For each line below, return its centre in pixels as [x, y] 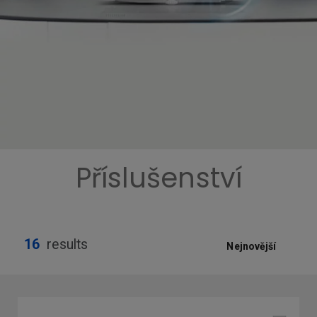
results [65, 244]
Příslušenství [158, 178]
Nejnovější [252, 246]
